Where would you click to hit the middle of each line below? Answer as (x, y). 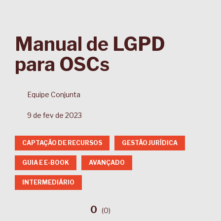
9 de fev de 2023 (55, 115)
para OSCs (62, 64)
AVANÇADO (107, 163)
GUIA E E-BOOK (46, 163)
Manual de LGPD (90, 44)
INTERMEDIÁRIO (48, 182)
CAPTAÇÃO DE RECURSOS (62, 143)
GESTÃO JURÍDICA (150, 143)
